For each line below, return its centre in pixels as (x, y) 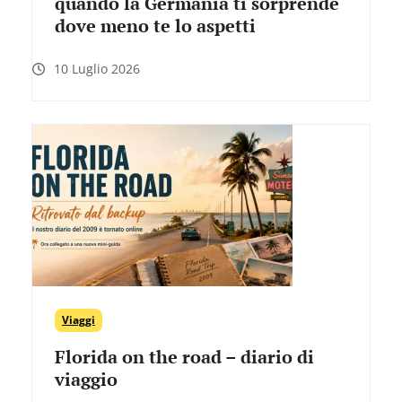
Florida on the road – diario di (184, 357)
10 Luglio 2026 (96, 69)
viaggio (86, 380)
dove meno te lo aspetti (155, 26)
